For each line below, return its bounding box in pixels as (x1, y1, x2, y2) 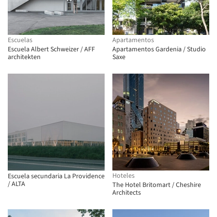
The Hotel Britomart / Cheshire (112, 180, 201, 190)
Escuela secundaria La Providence (8, 171, 105, 181)
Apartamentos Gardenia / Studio (112, 45, 206, 54)
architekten (8, 52, 41, 62)
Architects (112, 188, 141, 198)
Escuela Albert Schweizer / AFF (8, 45, 95, 54)
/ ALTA (8, 179, 25, 189)
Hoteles (112, 171, 135, 181)
